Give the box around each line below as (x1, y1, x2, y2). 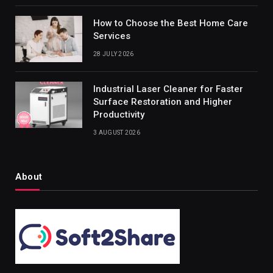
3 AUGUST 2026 (93, 129, 140, 136)
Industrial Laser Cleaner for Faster (93, 83, 243, 94)
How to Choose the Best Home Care (93, 17, 248, 29)
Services (93, 30, 130, 41)
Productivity (93, 108, 144, 120)
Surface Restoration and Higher (93, 96, 232, 107)
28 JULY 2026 (93, 50, 134, 57)
